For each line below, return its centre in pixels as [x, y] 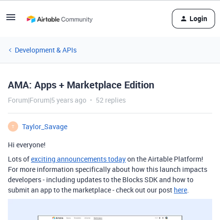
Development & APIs [46, 50]
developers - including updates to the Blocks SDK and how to [101, 179]
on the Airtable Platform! [165, 159]
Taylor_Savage [45, 126]
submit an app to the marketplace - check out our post [91, 190]
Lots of [19, 159]
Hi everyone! [27, 145]
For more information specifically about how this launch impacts [108, 169]
